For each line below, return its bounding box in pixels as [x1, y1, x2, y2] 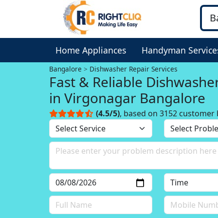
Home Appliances [55, 44, 126, 56]
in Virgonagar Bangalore [49, 89, 206, 107]
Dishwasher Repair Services [90, 64, 178, 73]
